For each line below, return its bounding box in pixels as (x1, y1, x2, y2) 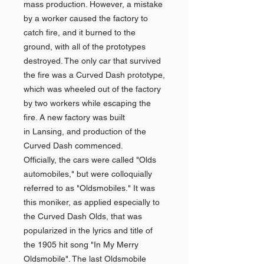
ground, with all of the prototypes (24, 42, 146, 51)
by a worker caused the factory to (24, 14, 148, 23)
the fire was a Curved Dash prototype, (24, 70, 165, 80)
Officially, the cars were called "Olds (24, 155, 156, 164)
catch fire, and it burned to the (24, 28, 136, 37)
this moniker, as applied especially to (24, 197, 160, 207)
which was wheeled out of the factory (24, 84, 161, 94)
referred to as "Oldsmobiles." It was (24, 183, 155, 193)
